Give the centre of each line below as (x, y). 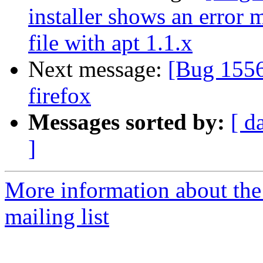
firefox (60, 96)
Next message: (98, 69)
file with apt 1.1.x (110, 43)
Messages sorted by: (127, 122)
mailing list (57, 217)
